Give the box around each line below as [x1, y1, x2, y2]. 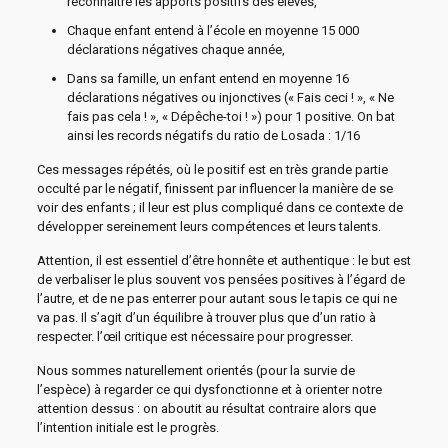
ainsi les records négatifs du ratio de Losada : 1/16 [66, 128, 360, 143]
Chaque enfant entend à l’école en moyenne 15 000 [66, 23, 359, 38]
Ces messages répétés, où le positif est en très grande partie [36, 162, 388, 177]
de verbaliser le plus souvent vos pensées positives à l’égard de [36, 272, 405, 287]
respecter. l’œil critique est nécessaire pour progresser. [36, 329, 353, 344]
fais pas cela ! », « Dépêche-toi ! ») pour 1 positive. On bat [66, 109, 395, 124]
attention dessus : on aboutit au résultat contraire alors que [36, 401, 376, 416]
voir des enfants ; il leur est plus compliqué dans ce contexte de [36, 200, 403, 215]
